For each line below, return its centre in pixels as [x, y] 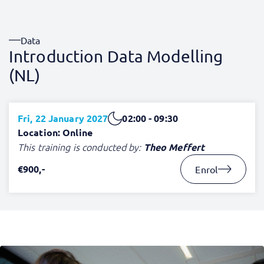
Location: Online [55, 132]
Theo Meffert [174, 147]
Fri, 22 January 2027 [63, 118]
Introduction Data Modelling [116, 56]
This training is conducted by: [81, 147]
